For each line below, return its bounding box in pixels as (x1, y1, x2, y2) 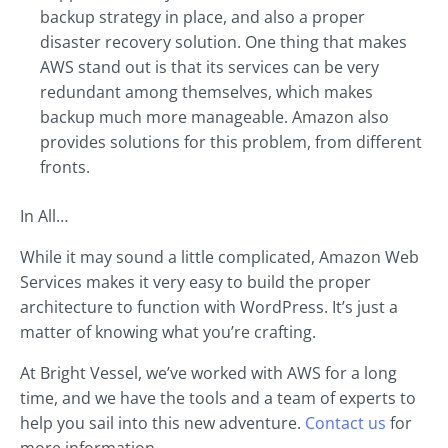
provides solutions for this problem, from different (40, 130, 422, 153)
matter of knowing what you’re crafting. (20, 320, 316, 343)
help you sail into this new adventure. (20, 411, 305, 434)
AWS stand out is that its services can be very (40, 55, 379, 78)
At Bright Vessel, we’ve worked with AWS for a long (20, 361, 397, 384)
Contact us (305, 411, 386, 434)
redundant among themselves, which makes (40, 80, 373, 103)
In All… (20, 204, 68, 227)
